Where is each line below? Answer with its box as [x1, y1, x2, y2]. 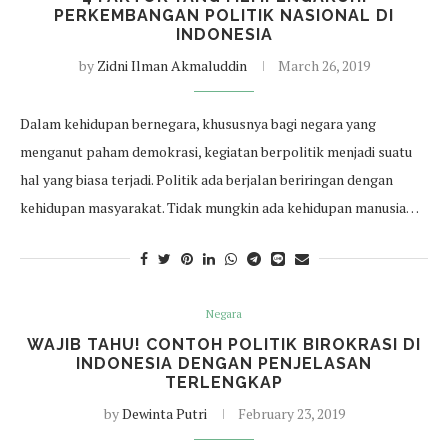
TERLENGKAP [165, 373, 283, 392]
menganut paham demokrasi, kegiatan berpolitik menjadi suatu [20, 142, 412, 161]
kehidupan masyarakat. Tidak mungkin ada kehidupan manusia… [20, 198, 419, 217]
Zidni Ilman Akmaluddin [96, 56, 247, 75]
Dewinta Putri [121, 404, 207, 423]
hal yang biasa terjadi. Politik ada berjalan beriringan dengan [20, 170, 393, 189]
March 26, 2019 [277, 56, 370, 75]
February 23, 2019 [237, 404, 345, 423]
